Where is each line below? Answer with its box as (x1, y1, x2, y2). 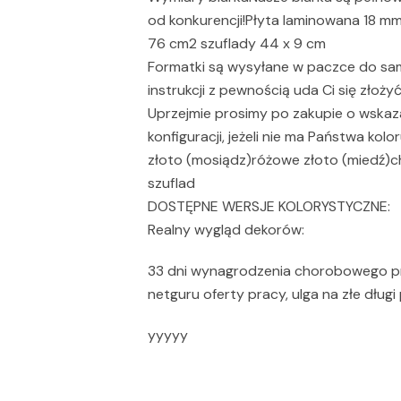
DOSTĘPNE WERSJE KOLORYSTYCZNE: (148, 197, 390, 216)
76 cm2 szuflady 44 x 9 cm (148, 34, 326, 53)
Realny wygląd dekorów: (148, 220, 304, 239)
